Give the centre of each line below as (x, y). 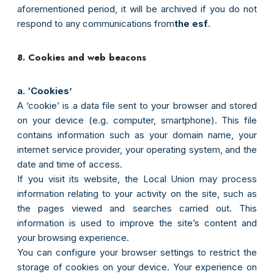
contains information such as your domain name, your (137, 135)
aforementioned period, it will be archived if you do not (137, 9)
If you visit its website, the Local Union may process (137, 179)
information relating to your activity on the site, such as (137, 194)
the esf (191, 24)
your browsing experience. (73, 238)
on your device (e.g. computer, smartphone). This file (137, 120)
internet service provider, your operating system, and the (137, 150)
